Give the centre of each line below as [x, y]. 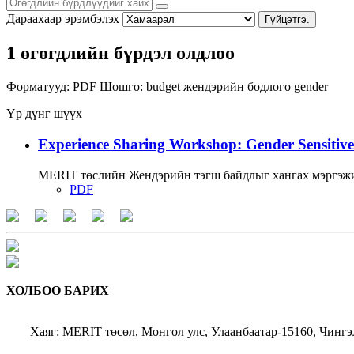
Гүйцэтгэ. [287, 19]
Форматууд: [38, 87]
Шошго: [121, 87]
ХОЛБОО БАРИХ [58, 290]
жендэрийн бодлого [239, 87]
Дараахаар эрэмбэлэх [63, 18]
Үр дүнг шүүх [44, 114]
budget [165, 87]
